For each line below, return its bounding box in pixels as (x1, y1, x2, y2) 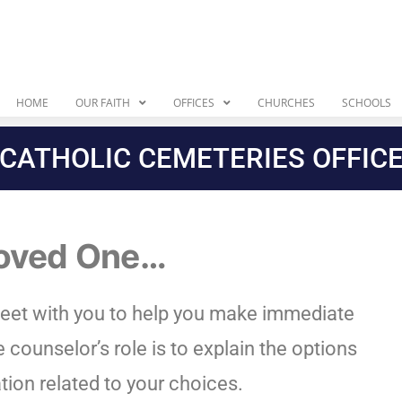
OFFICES (172, 95, 214, 110)
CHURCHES (257, 95, 315, 110)
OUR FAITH (74, 95, 130, 110)
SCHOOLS (341, 95, 391, 110)
